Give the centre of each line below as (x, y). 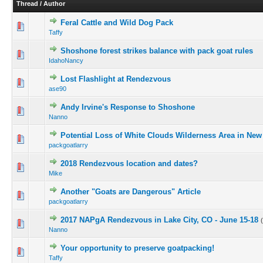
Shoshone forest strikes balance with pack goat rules (157, 51)
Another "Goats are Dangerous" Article (131, 192)
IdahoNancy (66, 60)
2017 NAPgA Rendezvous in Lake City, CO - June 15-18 (159, 220)
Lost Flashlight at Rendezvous (116, 79)
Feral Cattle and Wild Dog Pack (117, 23)
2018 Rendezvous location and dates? (129, 163)
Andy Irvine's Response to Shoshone (128, 107)
